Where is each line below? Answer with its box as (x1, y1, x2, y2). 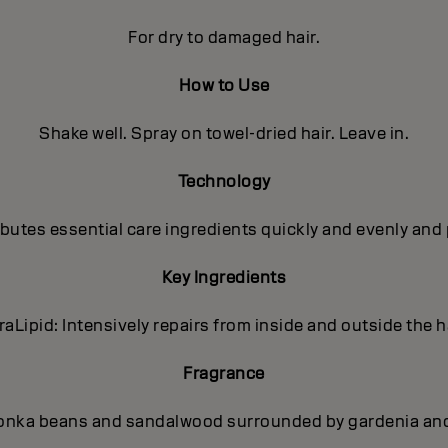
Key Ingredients (161, 267, 287, 289)
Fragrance (183, 363, 265, 385)
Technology (177, 171, 271, 193)
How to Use (178, 75, 270, 97)
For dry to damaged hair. (128, 27, 320, 49)
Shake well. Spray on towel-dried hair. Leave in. (39, 123, 409, 145)
